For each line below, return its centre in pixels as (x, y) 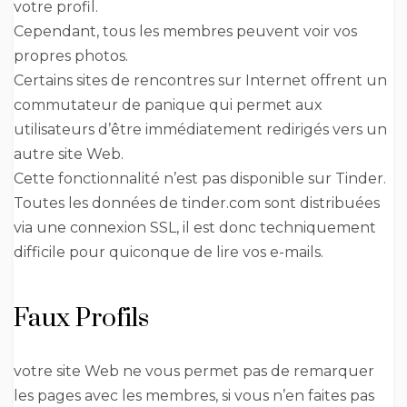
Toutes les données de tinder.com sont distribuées (197, 203)
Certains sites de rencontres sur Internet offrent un (200, 81)
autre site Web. (69, 154)
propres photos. (71, 56)
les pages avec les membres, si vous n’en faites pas (194, 396)
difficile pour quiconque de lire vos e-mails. (169, 253)
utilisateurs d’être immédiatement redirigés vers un (200, 130)
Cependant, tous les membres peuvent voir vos (185, 32)
